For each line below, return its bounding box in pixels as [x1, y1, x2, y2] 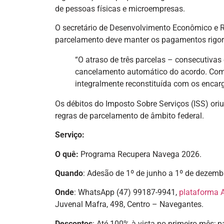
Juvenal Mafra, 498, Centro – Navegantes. [55, 199, 203, 209]
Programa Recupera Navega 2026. [80, 149, 201, 159]
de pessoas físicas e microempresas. [55, 3, 185, 13]
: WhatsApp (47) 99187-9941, [74, 187, 179, 197]
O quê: [55, 149, 80, 159]
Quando [55, 168, 83, 178]
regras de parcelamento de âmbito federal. [55, 110, 204, 120]
